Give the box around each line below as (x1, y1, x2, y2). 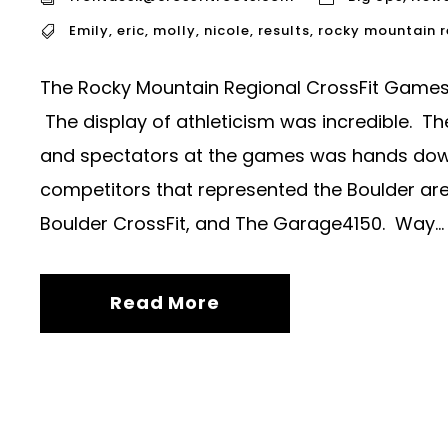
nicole (204, 21, 250, 41)
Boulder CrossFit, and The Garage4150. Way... (40, 211, 444, 237)
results (258, 21, 310, 41)
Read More (110, 290, 220, 316)
